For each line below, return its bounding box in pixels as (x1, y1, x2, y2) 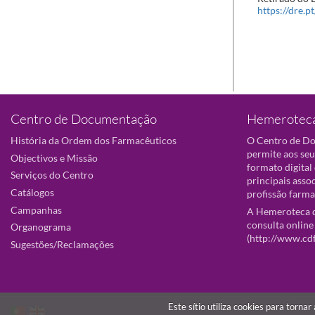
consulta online (247, 218, 314, 231)
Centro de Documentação (11, 110, 157, 127)
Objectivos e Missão (11, 151, 98, 164)
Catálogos (11, 186, 54, 199)
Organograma (11, 221, 71, 233)
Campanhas (11, 203, 62, 216)
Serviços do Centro (11, 169, 94, 181)
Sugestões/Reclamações (11, 238, 114, 251)
